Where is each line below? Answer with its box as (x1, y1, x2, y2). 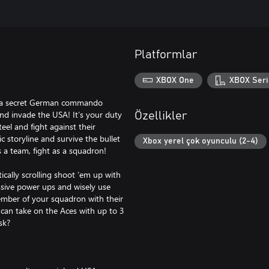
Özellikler (134, 109, 187, 122)
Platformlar (134, 49, 198, 61)
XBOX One (156, 76, 195, 85)
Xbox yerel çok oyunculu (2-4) (143, 137, 258, 146)
